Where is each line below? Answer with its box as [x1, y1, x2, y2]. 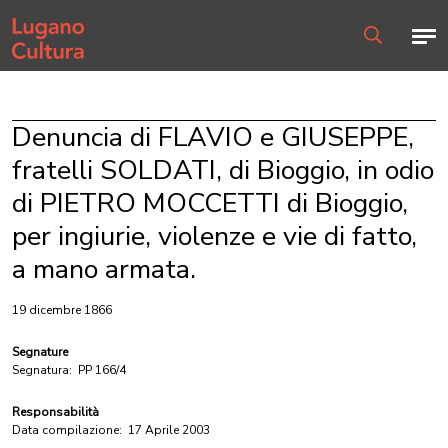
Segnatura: [12, 362, 72, 378]
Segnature [12, 344, 68, 360]
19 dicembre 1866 [12, 302, 112, 318]
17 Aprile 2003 [128, 422, 210, 438]
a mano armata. [12, 251, 196, 288]
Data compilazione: [12, 422, 122, 438]
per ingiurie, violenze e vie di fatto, [12, 218, 417, 255]
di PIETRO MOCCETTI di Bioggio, [12, 185, 408, 222]
